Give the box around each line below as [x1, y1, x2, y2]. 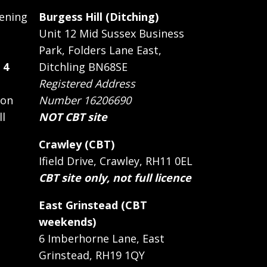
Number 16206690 [39, 93, 131, 107]
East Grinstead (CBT [39, 198, 147, 212]
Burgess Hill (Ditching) [39, 10, 159, 24]
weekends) [39, 215, 96, 229]
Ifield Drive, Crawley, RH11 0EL [39, 154, 193, 168]
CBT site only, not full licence [39, 170, 191, 185]
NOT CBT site [39, 110, 107, 124]
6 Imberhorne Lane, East [39, 231, 164, 246]
